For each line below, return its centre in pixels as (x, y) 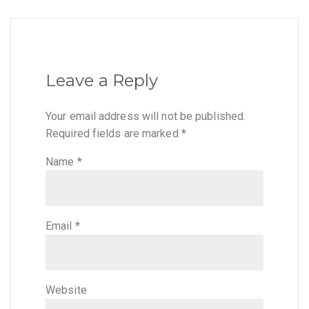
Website (66, 290)
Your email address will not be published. (146, 116)
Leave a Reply (102, 80)
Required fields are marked (113, 133)
